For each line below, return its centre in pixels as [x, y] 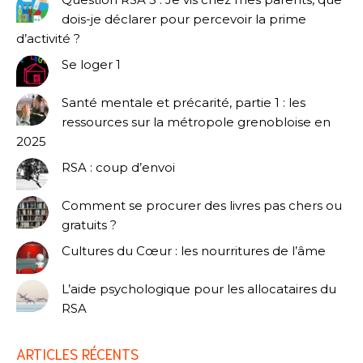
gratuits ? [89, 225]
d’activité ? [48, 39]
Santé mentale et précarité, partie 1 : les [184, 103]
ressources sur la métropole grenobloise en [196, 122]
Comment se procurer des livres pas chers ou [202, 206]
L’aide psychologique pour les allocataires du [199, 289]
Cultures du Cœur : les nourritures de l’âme [194, 250]
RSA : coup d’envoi [118, 167]
